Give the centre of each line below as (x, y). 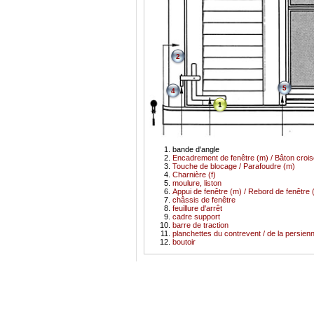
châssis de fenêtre (204, 199)
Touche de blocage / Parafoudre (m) (234, 166)
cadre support (196, 216)
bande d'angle (196, 149)
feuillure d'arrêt (197, 208)
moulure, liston (197, 183)
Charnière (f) (194, 174)
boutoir (184, 241)
